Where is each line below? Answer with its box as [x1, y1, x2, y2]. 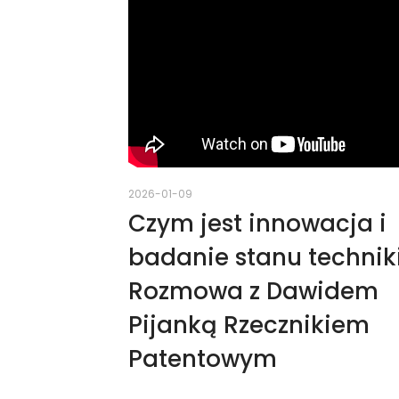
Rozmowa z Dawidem [128, 274, 379, 307]
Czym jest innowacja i [128, 207, 387, 240]
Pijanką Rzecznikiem [128, 308, 370, 341]
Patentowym [128, 342, 277, 375]
